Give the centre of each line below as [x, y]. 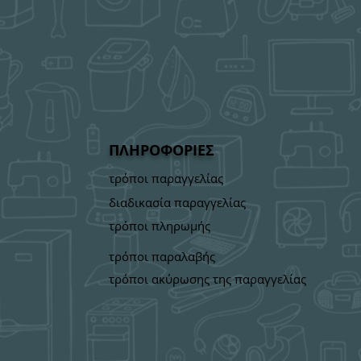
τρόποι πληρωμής [160, 226]
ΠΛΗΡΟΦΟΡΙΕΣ [162, 150]
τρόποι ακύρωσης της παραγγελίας [207, 279]
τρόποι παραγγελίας [166, 178]
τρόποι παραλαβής [162, 256]
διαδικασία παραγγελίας [177, 202]
